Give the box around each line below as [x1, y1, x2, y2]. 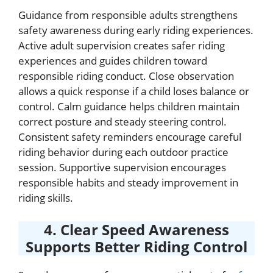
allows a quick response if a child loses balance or [18, 84, 249, 98]
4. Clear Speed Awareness [44, 219, 229, 239]
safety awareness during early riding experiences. [18, 23, 253, 37]
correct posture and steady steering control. [18, 115, 227, 129]
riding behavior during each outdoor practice [18, 145, 229, 159]
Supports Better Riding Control [26, 236, 247, 257]
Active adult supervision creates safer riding [18, 38, 225, 52]
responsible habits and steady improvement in [18, 175, 238, 190]
